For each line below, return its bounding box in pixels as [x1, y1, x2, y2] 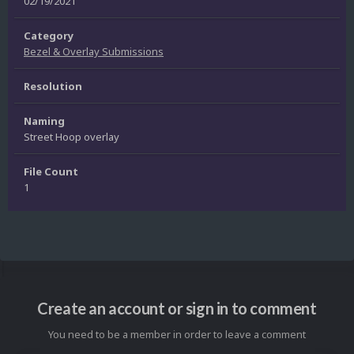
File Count [24, 164, 78, 179]
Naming [24, 114, 65, 129]
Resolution [24, 79, 82, 94]
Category [24, 28, 73, 43]
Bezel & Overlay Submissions [24, 44, 164, 59]
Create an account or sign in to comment [37, 299, 317, 318]
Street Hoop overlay [24, 130, 119, 145]
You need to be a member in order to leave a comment [48, 327, 306, 342]
